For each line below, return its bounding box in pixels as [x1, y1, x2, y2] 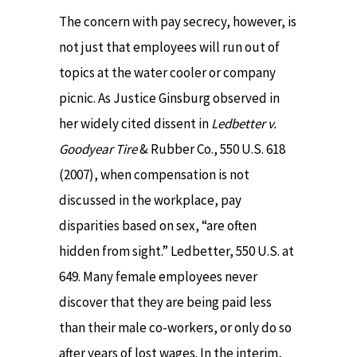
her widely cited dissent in [59, 114, 211, 132]
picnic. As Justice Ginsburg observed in [59, 88, 280, 107]
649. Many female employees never [59, 267, 257, 285]
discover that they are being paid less [59, 292, 272, 311]
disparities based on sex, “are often [59, 216, 257, 234]
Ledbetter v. [211, 114, 277, 132]
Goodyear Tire [59, 139, 137, 158]
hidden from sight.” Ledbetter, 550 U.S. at [59, 241, 294, 260]
